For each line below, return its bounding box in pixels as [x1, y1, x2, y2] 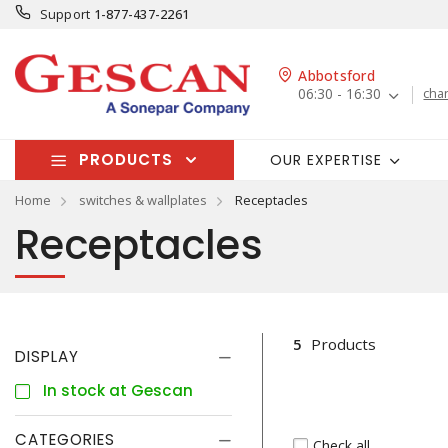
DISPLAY [15, 346, 79, 367]
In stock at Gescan [43, 380, 193, 401]
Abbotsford [298, 66, 375, 86]
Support [39, 5, 91, 23]
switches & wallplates [79, 191, 207, 209]
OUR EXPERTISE [269, 149, 382, 170]
